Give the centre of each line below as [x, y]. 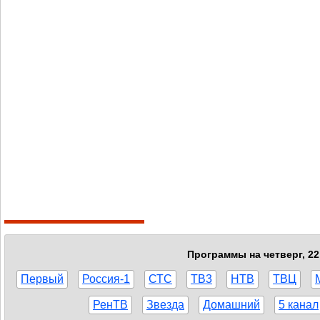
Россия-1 [106, 279]
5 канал [299, 304]
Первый [42, 279]
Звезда [165, 304]
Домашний [231, 304]
